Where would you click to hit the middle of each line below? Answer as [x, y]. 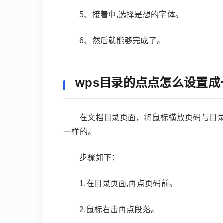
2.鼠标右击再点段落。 [119, 209]
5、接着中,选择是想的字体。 [131, 15]
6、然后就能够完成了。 [122, 41]
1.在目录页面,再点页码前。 [128, 183]
